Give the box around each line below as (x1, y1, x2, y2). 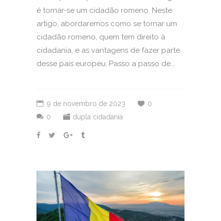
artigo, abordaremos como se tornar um (37, 19, 177, 29)
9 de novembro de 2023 (47, 100, 125, 108)
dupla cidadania (73, 113, 123, 121)
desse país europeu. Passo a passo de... (37, 59, 175, 69)
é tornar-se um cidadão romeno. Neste (37, 6, 172, 15)
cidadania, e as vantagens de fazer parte (37, 46, 180, 55)
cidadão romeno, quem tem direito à (37, 33, 165, 42)
